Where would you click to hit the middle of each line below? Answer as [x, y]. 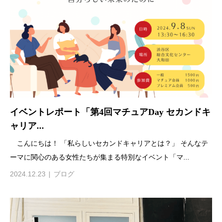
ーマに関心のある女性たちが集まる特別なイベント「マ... [100, 157]
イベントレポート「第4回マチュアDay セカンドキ [110, 112]
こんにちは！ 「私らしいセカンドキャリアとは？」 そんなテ [109, 143]
